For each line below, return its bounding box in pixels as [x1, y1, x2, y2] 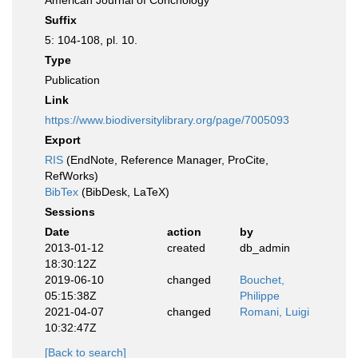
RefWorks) [45, 169, 98, 182]
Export [45, 133, 81, 146]
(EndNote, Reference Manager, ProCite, [63, 153, 268, 166]
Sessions [45, 205, 95, 218]
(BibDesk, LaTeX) [78, 185, 169, 198]
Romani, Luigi [240, 305, 309, 318]
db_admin [240, 241, 290, 254]
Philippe [240, 289, 280, 302]
